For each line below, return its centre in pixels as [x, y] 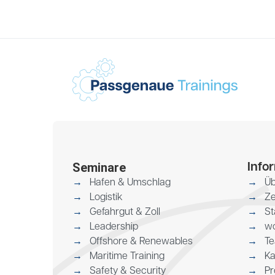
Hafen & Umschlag [130, 183]
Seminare [99, 168]
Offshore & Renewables [141, 242]
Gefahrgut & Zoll [125, 213]
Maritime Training [127, 257]
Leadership [114, 227]
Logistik [106, 198]
